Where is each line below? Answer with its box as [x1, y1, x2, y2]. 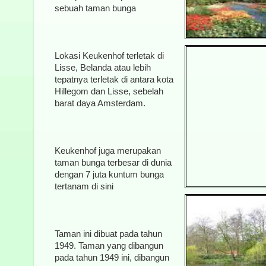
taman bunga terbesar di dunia [55, 157, 172, 167]
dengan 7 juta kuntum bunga [55, 169, 164, 179]
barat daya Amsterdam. [55, 98, 145, 108]
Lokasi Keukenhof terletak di [55, 50, 164, 61]
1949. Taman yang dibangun [55, 240, 163, 251]
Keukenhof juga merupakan [55, 145, 161, 156]
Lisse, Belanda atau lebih [55, 62, 151, 72]
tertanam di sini [55, 181, 113, 191]
